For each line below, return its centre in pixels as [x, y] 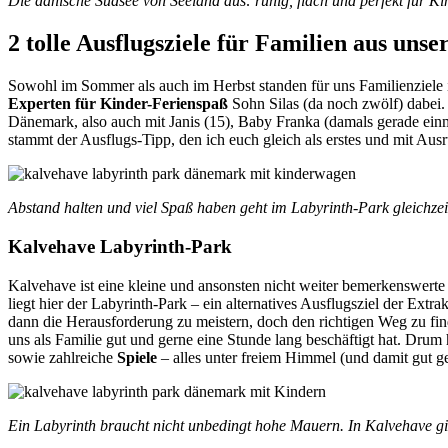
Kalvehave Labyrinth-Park [120, 246]
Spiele [137, 357]
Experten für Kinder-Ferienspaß [118, 104]
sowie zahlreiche [62, 357]
